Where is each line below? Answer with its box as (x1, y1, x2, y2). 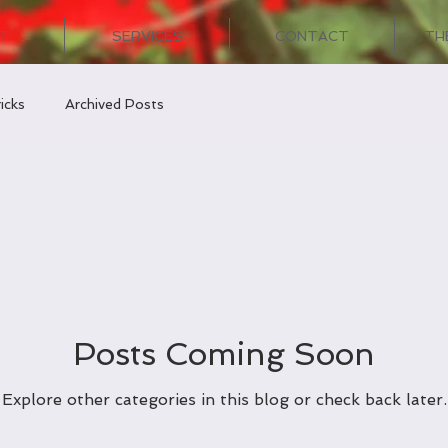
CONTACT (275, 28, 349, 44)
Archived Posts (65, 95, 164, 112)
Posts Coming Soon (73, 334, 375, 373)
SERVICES (111, 28, 183, 44)
